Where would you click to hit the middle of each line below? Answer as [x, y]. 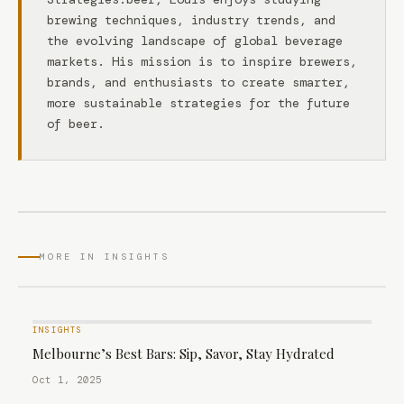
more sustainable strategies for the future [198, 103]
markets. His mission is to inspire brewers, [202, 61]
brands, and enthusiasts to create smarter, [198, 82]
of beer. [76, 124]
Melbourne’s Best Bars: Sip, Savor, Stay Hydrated [184, 353]
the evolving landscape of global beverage [195, 41]
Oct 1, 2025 [67, 380]
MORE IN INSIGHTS [105, 257]
